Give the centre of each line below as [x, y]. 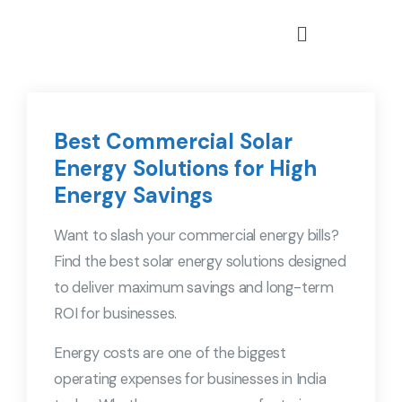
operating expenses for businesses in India [190, 380]
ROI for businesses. [116, 314]
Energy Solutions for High [185, 169]
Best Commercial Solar [173, 142]
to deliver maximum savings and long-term [194, 288]
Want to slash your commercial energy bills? [197, 236]
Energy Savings [133, 196]
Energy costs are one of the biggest [170, 354]
